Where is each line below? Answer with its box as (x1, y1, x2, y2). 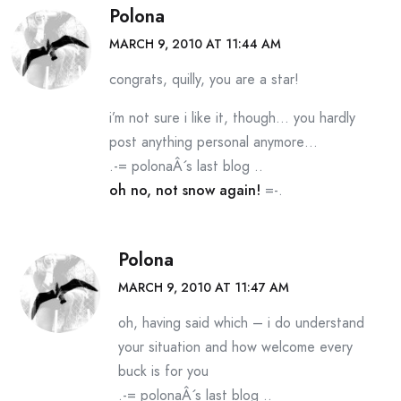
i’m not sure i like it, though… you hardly (109, 107, 355, 128)
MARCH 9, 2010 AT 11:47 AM (118, 278, 289, 296)
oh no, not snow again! (109, 180, 260, 200)
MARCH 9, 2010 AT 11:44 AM (109, 35, 281, 53)
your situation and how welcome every (118, 337, 353, 357)
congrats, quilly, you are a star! (109, 69, 299, 90)
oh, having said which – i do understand (118, 312, 364, 333)
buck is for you (118, 361, 209, 381)
